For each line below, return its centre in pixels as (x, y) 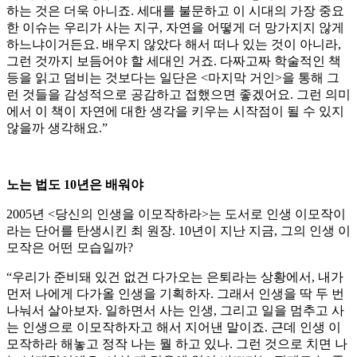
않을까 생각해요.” (57, 128)
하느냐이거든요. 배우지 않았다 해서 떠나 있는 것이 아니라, (174, 45)
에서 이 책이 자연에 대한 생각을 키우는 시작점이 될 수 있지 (175, 112)
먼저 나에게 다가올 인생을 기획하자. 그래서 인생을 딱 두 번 (175, 294)
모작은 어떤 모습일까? (70, 248)
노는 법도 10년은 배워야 (75, 185)
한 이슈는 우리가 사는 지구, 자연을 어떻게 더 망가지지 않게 (175, 28)
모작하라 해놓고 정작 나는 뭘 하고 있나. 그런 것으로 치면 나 (177, 344)
